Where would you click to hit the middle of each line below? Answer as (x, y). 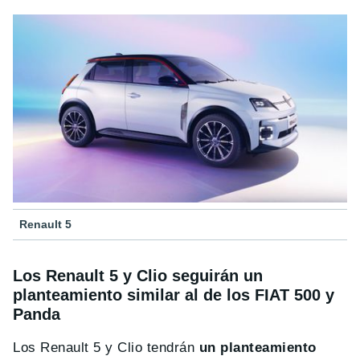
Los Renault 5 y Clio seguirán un (138, 276)
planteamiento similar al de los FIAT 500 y (174, 295)
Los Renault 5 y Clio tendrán (106, 348)
